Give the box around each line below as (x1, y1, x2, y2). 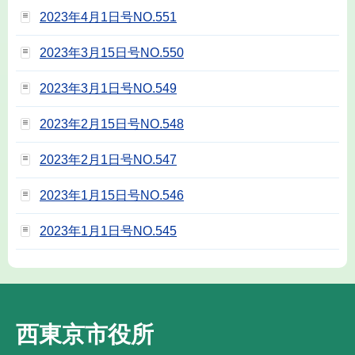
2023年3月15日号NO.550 (40, 45, 184, 59)
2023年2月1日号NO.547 (40, 152, 177, 166)
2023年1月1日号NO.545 (40, 223, 177, 238)
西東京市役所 (16, 322, 154, 348)
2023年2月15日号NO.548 (40, 116, 184, 131)
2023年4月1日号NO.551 (40, 10, 177, 24)
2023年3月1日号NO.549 (40, 81, 177, 95)
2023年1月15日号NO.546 (40, 188, 184, 202)
